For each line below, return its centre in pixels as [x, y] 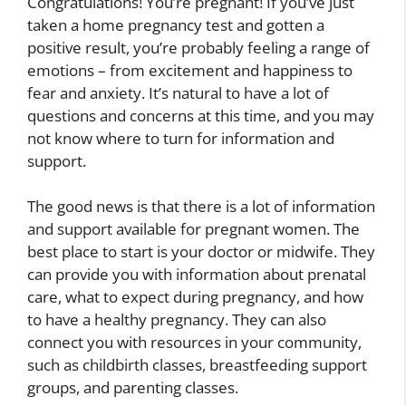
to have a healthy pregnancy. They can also [177, 320]
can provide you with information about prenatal [197, 275]
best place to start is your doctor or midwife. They [201, 252]
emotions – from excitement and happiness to [190, 70]
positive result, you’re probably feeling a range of [198, 47]
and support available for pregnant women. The [193, 229]
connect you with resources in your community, [194, 343]
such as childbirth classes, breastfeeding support [197, 365]
